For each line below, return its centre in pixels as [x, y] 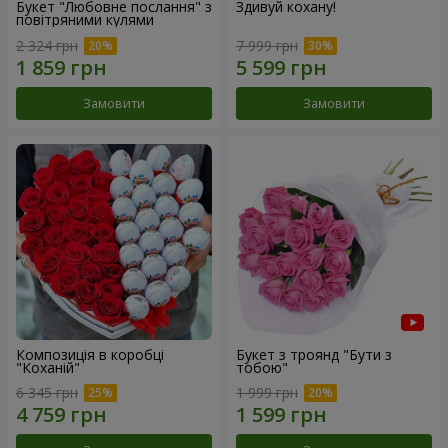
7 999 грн [267, 45]
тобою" [262, 367]
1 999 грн [267, 393]
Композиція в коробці [90, 354]
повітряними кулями [85, 19]
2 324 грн [47, 45]
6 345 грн [47, 393]
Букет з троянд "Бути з [314, 354]
